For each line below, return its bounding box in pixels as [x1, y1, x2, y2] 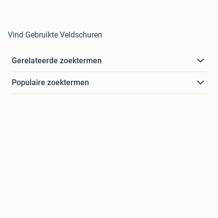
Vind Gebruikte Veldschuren [8, 30, 102, 40]
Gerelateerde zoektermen [12, 56, 102, 66]
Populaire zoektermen [12, 78, 89, 88]
